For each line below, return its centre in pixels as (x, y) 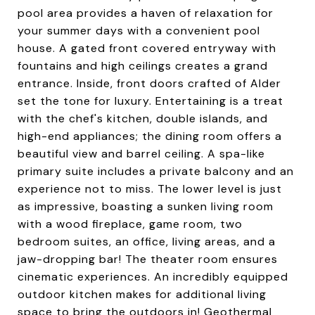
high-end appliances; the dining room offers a (150, 136)
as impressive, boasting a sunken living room (146, 206)
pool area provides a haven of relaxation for (146, 13)
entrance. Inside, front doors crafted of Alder (149, 83)
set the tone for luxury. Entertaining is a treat (150, 101)
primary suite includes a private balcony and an (156, 171)
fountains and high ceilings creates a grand (143, 66)
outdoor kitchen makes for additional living (142, 294)
